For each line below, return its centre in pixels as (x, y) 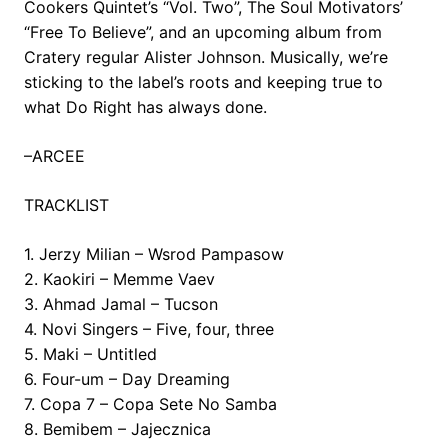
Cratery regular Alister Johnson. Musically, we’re (206, 56)
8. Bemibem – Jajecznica (117, 428)
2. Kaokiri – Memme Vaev (119, 278)
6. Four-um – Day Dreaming (127, 378)
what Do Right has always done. (145, 106)
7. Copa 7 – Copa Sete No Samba (150, 403)
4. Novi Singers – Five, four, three (149, 328)
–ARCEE (54, 155)
